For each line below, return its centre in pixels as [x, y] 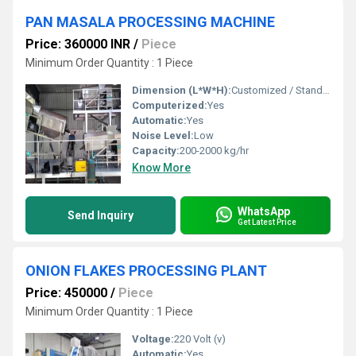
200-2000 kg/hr [214, 151]
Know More [161, 168]
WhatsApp [264, 211]
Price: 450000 [66, 293]
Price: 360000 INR [78, 44]
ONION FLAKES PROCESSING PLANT [146, 271]
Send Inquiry [101, 215]
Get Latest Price [267, 222]
